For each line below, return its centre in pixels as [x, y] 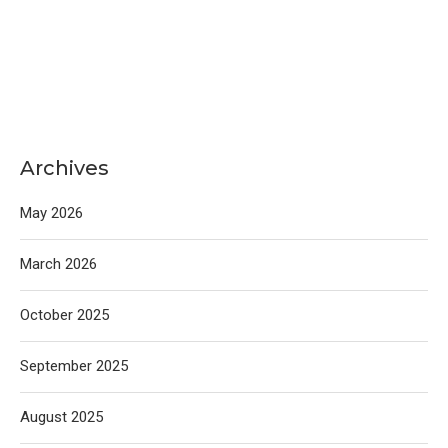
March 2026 [58, 264]
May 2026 [51, 213]
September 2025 [74, 366]
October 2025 [64, 315]
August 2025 [61, 417]
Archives [64, 168]
